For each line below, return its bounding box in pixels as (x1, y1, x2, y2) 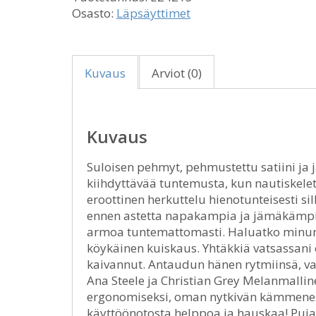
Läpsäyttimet (116, 5, 190, 21)
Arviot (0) (152, 65, 202, 81)
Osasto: (72, 5, 116, 21)
